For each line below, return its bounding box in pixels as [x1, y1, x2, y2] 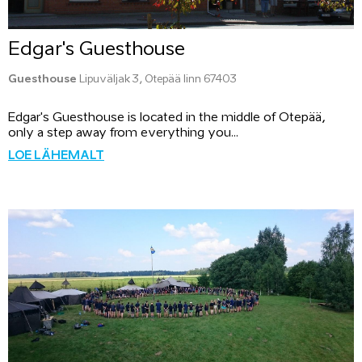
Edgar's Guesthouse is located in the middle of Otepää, [8, 111, 326, 124]
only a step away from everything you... [8, 126, 238, 139]
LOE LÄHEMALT [8, 150, 104, 162]
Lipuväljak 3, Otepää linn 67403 [77, 74, 237, 85]
